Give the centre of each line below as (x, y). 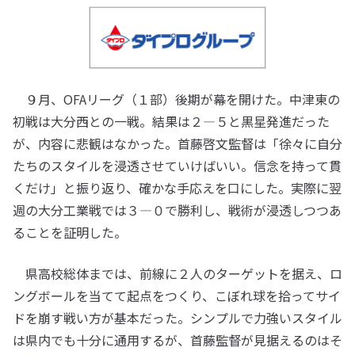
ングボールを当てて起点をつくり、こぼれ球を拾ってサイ (177, 296)
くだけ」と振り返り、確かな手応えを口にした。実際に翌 (177, 188)
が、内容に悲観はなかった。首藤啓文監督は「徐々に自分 (177, 144)
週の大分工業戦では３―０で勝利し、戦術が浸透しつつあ (177, 210)
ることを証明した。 (70, 233)
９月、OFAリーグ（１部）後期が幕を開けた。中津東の (176, 99)
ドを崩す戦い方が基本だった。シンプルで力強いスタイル (177, 318)
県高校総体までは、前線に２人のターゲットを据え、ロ (177, 274)
